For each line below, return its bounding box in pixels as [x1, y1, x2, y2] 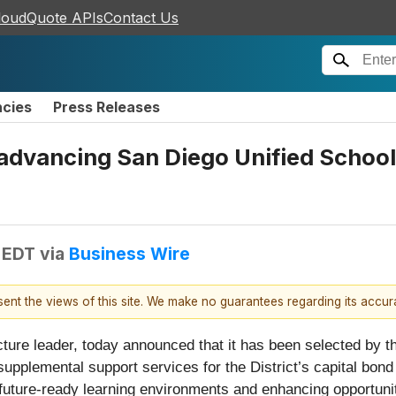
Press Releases [53, 98, 160, 116]
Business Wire [69, 242, 190, 264]
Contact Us [103, 9, 179, 27]
